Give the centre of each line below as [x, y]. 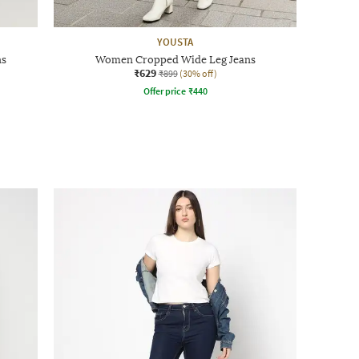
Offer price [164, 91]
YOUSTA [175, 42]
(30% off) [198, 73]
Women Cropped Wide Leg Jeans [175, 59]
